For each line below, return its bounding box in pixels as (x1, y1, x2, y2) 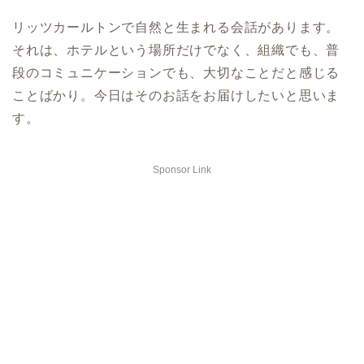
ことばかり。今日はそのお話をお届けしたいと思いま (12, 89, 340, 103)
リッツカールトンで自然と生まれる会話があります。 (12, 20, 340, 35)
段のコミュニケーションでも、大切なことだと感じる (12, 66, 340, 80)
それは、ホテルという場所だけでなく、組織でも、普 (12, 43, 340, 58)
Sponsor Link (153, 164, 211, 176)
